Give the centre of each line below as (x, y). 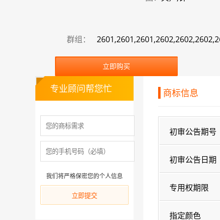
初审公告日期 (193, 160)
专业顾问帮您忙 (81, 88)
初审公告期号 (193, 132)
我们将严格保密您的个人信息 (84, 176)
